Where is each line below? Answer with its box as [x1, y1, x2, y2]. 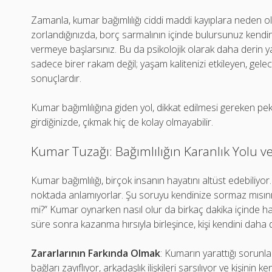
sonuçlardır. [31, 72, 82, 85]
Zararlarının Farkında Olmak [31, 246, 161, 260]
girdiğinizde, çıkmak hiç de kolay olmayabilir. [31, 115, 214, 129]
